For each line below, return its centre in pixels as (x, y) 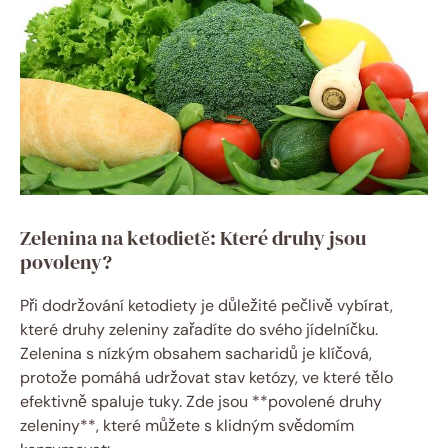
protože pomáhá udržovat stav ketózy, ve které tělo (206, 378)
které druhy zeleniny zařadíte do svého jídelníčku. (199, 330)
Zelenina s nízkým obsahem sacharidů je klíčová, (196, 354)
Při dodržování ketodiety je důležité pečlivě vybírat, (206, 306)
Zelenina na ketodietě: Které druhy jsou (193, 238)
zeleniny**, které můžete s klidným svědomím (187, 426)
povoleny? (66, 262)
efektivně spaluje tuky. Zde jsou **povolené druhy (201, 402)
